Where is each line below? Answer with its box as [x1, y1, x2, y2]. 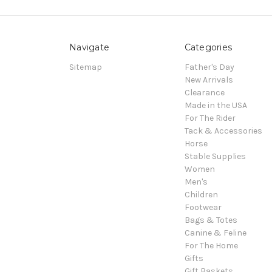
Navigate [69, 42, 109, 53]
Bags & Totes [184, 215, 237, 226]
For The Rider [184, 113, 236, 124]
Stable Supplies [184, 151, 246, 162]
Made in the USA [184, 100, 247, 111]
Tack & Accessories [184, 126, 262, 137]
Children [184, 189, 218, 200]
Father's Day [184, 62, 234, 73]
